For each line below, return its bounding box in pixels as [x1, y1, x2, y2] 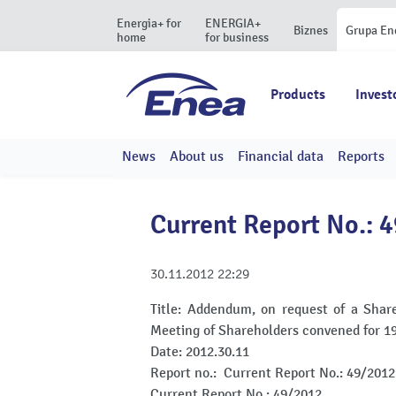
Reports [338, 148, 385, 165]
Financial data [238, 148, 324, 165]
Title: [150, 301, 187, 318]
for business [205, 30, 269, 45]
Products [270, 86, 325, 103]
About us [170, 148, 224, 165]
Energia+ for [117, 16, 181, 31]
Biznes [293, 23, 328, 38]
